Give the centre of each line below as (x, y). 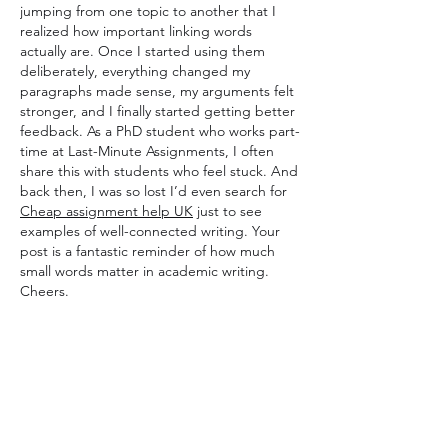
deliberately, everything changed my (135, 71)
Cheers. (44, 291)
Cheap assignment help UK (106, 211)
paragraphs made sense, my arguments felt (157, 91)
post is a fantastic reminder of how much (147, 251)
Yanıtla (145, 344)
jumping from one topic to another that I (148, 11)
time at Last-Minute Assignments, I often (147, 151)
